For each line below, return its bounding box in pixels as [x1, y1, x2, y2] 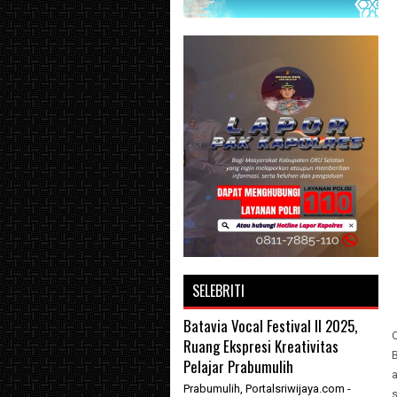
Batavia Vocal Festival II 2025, [183, 315, 357, 337]
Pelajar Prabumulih [183, 355, 293, 378]
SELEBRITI [192, 280, 245, 301]
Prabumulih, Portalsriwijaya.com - [183, 382, 351, 395]
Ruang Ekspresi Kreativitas [183, 335, 339, 357]
